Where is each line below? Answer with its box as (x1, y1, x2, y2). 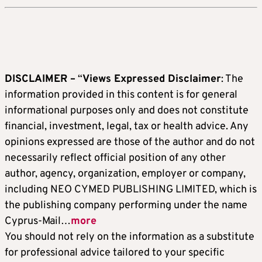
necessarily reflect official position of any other (5, 151, 226, 165)
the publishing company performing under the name (5, 198, 247, 212)
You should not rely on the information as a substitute (5, 230, 254, 244)
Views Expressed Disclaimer (82, 72, 221, 86)
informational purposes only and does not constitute (5, 104, 249, 118)
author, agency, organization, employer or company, (5, 167, 246, 181)
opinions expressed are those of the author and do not (5, 135, 255, 149)
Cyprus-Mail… (5, 214, 71, 228)
